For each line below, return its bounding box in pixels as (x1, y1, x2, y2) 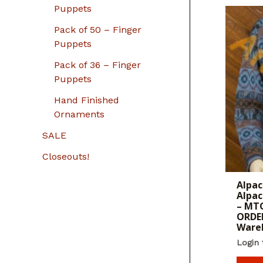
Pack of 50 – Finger (54, 24, 141, 35)
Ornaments (54, 109, 104, 120)
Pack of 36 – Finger (54, 59, 141, 70)
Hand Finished (54, 95, 119, 106)
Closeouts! (42, 151, 89, 162)
